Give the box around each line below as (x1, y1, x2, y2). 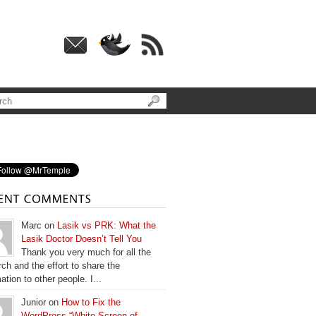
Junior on (21, 297, 61, 308)
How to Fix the (61, 297, 121, 308)
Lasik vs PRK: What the (57, 220, 156, 231)
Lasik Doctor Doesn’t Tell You (21, 233, 142, 244)
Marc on (21, 220, 57, 231)
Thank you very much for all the (21, 247, 151, 257)
